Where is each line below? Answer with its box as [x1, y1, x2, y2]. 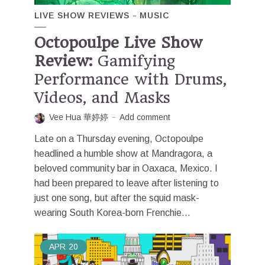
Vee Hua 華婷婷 [49, 112, 108, 122]
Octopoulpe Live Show [34, 34, 202, 52]
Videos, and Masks [34, 89, 170, 107]
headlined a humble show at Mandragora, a [34, 148, 212, 159]
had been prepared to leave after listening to [34, 178, 219, 189]
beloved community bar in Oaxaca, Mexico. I [34, 163, 218, 174]
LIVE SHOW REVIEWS [34, 11, 130, 21]
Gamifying [92, 52, 175, 70]
